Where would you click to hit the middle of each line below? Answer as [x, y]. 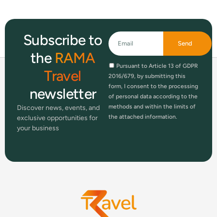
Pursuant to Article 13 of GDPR [157, 66]
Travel [63, 76]
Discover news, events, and [58, 108]
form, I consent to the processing [153, 86]
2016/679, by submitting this [147, 76]
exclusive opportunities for [57, 118]
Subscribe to [63, 40]
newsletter [63, 93]
